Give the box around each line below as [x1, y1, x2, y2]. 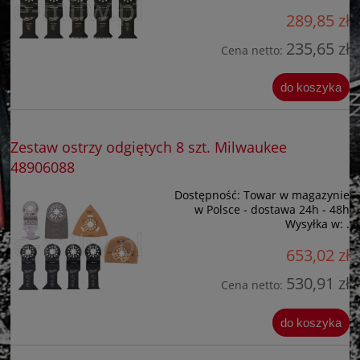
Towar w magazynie [243, 186, 350, 202]
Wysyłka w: [285, 215, 343, 231]
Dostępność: [174, 186, 240, 202]
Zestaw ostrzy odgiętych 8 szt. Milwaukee [10, 137, 287, 157]
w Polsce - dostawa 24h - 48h [194, 201, 350, 217]
